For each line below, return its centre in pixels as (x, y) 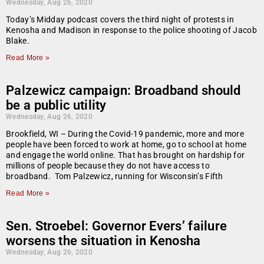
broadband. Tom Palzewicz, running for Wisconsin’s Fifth (115, 176)
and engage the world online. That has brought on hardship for (126, 155)
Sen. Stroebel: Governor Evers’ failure (117, 226)
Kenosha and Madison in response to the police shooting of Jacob (131, 30)
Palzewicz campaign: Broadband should (123, 91)
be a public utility (56, 105)
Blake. (18, 41)
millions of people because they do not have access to (108, 166)
